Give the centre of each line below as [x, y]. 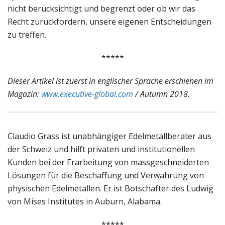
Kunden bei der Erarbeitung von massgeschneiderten [108, 162]
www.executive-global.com [87, 94]
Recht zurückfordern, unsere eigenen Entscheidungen [109, 21]
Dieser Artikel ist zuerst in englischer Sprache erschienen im [110, 81]
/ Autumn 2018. [161, 94]
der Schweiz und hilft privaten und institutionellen [101, 149]
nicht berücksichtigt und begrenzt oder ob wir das [101, 8]
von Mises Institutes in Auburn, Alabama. [85, 201]
